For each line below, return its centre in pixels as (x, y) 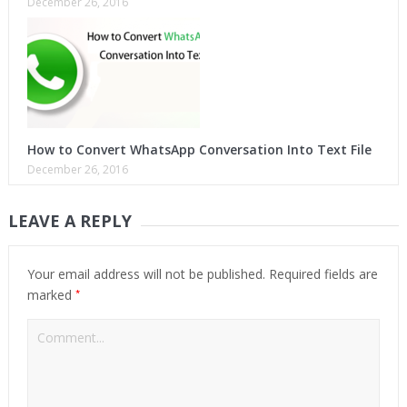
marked (51, 295)
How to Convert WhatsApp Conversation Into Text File (199, 150)
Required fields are (321, 274)
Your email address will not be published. (146, 274)
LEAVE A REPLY (69, 221)
